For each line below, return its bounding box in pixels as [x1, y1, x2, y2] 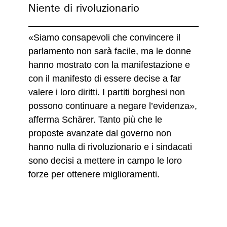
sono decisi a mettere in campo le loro [28, 156, 182, 166]
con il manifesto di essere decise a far [28, 73, 181, 84]
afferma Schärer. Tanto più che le [28, 115, 162, 125]
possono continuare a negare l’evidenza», [28, 101, 197, 111]
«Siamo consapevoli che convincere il [28, 32, 180, 43]
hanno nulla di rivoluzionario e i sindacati [28, 142, 192, 152]
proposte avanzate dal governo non [28, 128, 171, 138]
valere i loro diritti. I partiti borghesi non [28, 87, 185, 97]
